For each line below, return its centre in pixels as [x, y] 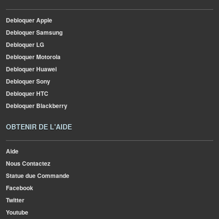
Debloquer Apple [29, 20]
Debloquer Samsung [34, 32]
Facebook [20, 188]
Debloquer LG [25, 44]
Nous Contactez [28, 163]
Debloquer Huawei [31, 69]
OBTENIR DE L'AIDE [39, 127]
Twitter [15, 200]
